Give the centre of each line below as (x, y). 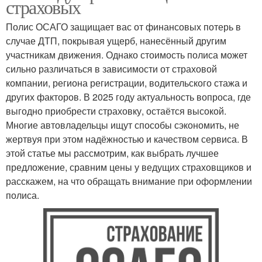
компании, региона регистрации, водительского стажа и (127, 83)
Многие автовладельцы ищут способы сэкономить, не (123, 125)
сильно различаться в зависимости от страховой (111, 69)
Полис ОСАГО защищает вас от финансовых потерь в (123, 27)
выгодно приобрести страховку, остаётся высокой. (116, 111)
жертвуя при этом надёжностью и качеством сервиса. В (127, 139)
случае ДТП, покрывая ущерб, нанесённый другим (116, 41)
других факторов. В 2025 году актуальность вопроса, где (128, 97)
